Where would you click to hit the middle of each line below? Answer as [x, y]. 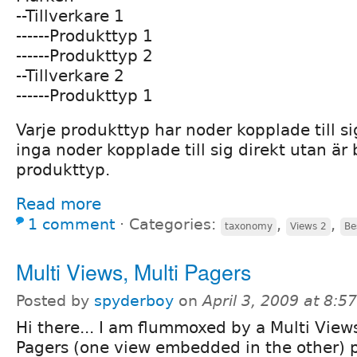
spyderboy [134, 300]
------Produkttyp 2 [84, 55]
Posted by [55, 300]
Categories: [175, 224]
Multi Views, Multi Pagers [133, 271]
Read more [59, 204]
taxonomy [249, 226]
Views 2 [308, 226]
